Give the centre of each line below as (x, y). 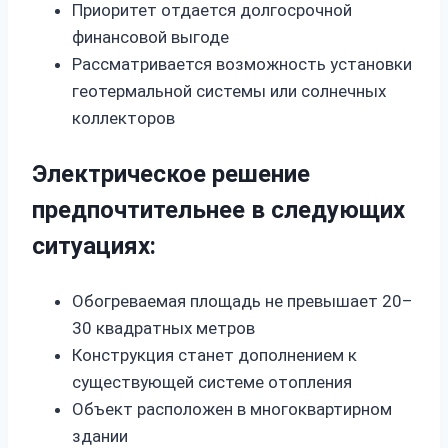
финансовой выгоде (150, 36)
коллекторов (123, 117)
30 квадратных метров (163, 327)
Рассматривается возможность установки (242, 63)
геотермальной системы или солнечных (229, 90)
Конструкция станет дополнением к (214, 354)
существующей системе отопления (212, 381)
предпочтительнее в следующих (218, 209)
